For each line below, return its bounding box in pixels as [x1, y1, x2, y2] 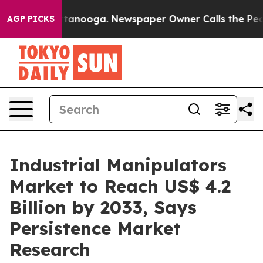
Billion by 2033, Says [9, 196, 197, 218]
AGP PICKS [7, 14, 55, 24]
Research [9, 238, 90, 261]
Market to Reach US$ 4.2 [9, 175, 231, 197]
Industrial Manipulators [9, 154, 227, 176]
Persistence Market [9, 217, 181, 240]
